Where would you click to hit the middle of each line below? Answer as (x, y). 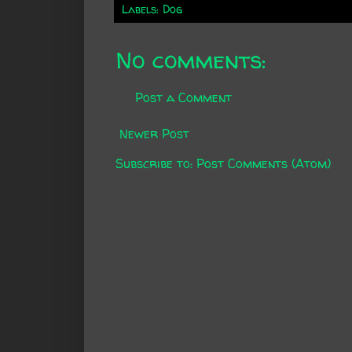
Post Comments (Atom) (264, 164)
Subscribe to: (156, 164)
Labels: (142, 10)
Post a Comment (183, 98)
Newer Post (154, 134)
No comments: (191, 60)
